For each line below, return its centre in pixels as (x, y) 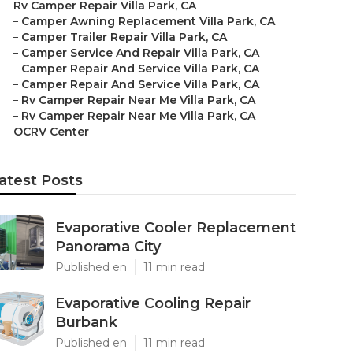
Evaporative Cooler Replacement (176, 228)
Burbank (86, 322)
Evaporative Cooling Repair (153, 303)
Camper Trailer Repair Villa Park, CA (124, 37)
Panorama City (108, 247)
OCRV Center (51, 132)
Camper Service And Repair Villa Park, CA (140, 53)
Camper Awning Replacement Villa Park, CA (148, 21)
